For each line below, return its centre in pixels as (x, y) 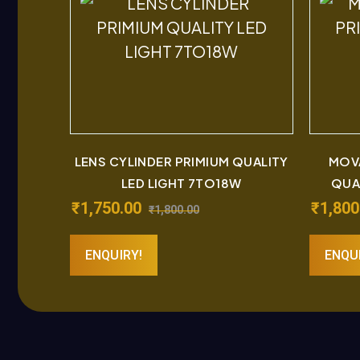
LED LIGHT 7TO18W (181, 182)
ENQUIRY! (114, 255)
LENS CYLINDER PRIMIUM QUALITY (181, 161)
